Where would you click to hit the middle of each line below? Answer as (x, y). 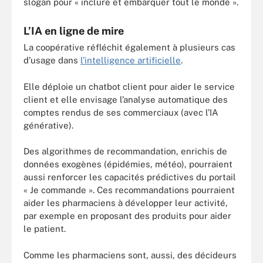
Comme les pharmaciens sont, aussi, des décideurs (130, 255)
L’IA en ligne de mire (74, 31)
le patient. (45, 229)
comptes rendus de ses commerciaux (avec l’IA (121, 112)
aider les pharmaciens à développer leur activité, (126, 203)
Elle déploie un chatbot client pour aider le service (129, 86)
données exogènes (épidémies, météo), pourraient (128, 164)
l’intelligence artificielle (131, 60)
